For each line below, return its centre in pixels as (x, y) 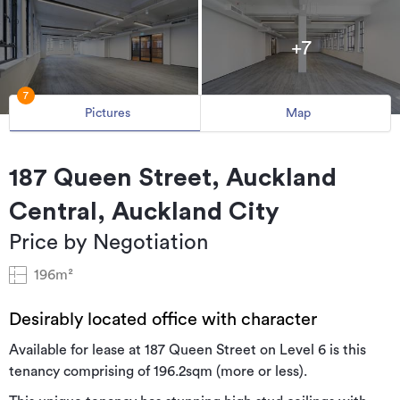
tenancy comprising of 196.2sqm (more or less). (158, 372)
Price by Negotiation (108, 243)
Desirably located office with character (163, 320)
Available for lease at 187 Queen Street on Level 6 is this (187, 350)
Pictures (107, 113)
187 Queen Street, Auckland (173, 178)
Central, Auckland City (144, 212)
